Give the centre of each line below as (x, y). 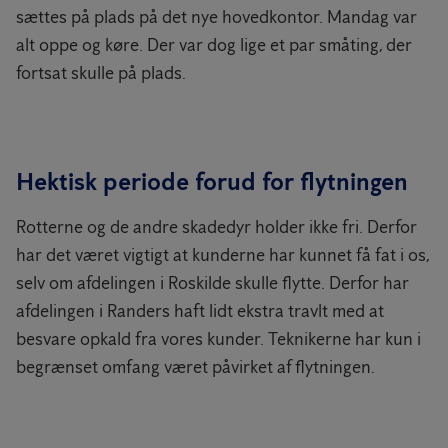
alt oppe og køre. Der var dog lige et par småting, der (214, 45)
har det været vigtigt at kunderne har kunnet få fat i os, (222, 255)
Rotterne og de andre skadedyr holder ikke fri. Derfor (216, 227)
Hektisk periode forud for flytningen (212, 181)
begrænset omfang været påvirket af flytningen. (195, 367)
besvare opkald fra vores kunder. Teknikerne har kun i (218, 339)
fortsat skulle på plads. (101, 73)
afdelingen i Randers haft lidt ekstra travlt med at (200, 311)
